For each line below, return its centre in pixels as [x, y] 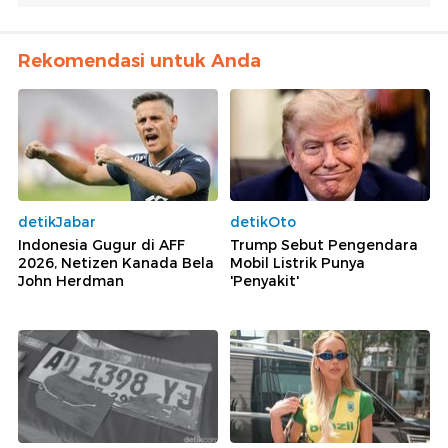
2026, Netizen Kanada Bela [116, 263]
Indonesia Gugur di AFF [101, 245]
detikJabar [57, 222]
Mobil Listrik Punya [297, 263]
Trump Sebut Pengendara [324, 245]
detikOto [263, 222]
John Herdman [71, 281]
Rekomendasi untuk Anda [139, 60]
